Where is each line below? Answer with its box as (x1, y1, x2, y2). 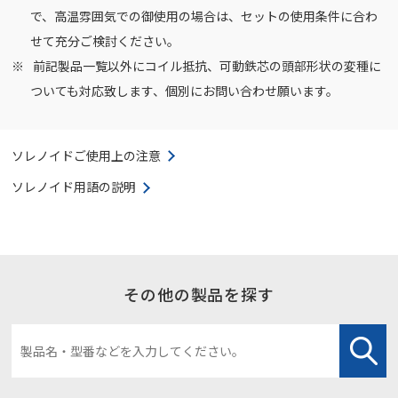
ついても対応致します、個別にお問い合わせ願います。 (30, 81, 339, 99)
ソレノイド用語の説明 (12, 178, 137, 196)
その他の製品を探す (123, 283, 275, 306)
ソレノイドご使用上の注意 (12, 146, 162, 164)
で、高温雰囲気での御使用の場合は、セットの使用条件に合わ (30, 6, 378, 25)
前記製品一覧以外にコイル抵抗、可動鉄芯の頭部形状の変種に (30, 56, 382, 75)
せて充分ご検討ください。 (30, 31, 180, 50)
